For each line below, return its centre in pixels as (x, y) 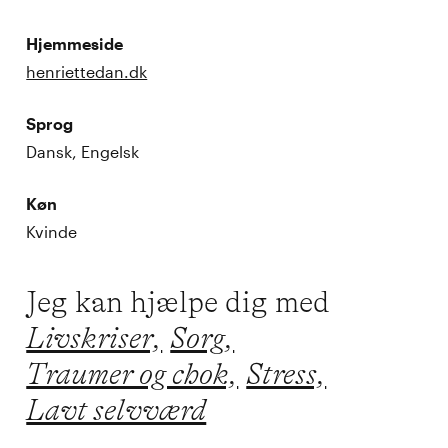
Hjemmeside (75, 43)
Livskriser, (94, 337)
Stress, (286, 373)
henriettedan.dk (87, 71)
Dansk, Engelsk (83, 151)
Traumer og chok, (132, 373)
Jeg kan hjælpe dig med (178, 301)
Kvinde (52, 231)
